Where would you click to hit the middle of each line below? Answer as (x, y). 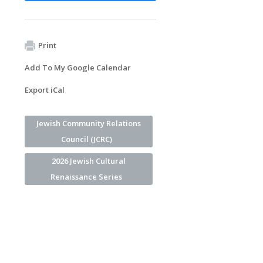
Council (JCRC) (86, 139)
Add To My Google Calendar (78, 67)
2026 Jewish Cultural (89, 161)
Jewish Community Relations (89, 123)
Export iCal (45, 90)
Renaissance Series (86, 176)
